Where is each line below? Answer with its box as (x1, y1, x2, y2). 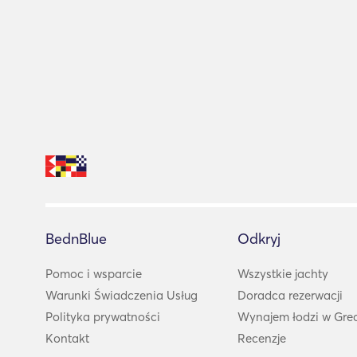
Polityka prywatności (45, 308, 160, 324)
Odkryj (237, 229, 281, 248)
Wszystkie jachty (237, 265, 329, 281)
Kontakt (45, 330, 89, 346)
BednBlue (45, 229, 107, 248)
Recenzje (237, 330, 287, 346)
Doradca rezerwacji (237, 287, 343, 303)
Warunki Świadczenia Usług (45, 287, 198, 303)
